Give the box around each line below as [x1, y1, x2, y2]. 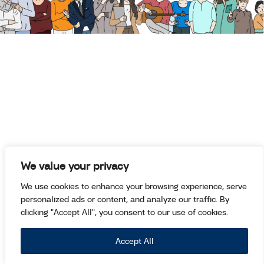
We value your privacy [21, 158, 128, 173]
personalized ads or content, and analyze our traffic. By [21, 193, 229, 205]
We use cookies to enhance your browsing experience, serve [21, 180, 247, 192]
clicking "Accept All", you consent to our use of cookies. [21, 206, 228, 218]
